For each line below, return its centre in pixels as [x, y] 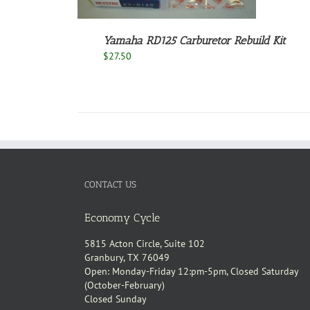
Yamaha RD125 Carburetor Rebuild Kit [194, 40]
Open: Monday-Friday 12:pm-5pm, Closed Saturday [192, 271]
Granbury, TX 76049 [127, 257]
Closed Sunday [116, 299]
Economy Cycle [122, 217]
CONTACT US [110, 184]
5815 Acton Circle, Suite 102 [145, 243]
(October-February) [125, 285]
